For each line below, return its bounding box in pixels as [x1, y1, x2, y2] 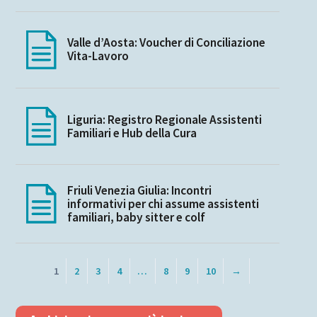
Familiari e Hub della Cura [67, 125, 197, 141]
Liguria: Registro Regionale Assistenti [67, 111, 262, 127]
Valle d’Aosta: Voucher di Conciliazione [67, 35, 265, 51]
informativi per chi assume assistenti [67, 195, 259, 212]
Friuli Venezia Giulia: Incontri [67, 182, 212, 198]
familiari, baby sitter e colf [67, 209, 205, 225]
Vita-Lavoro [67, 48, 129, 64]
